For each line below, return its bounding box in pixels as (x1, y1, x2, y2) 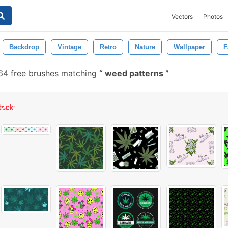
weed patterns (103, 68, 165, 78)
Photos (203, 13, 223, 20)
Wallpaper (174, 43, 205, 51)
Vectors (172, 13, 193, 20)
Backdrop (9, 43, 39, 51)
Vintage (58, 43, 81, 51)
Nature (135, 43, 155, 51)
